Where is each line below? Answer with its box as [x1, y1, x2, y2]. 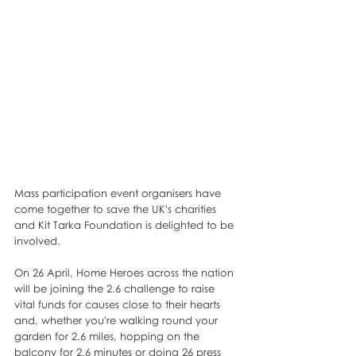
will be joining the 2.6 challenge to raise [14, 281, 218, 295]
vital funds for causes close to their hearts [14, 297, 223, 311]
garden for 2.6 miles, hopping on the [14, 329, 203, 342]
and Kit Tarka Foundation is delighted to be [14, 218, 237, 231]
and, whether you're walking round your [14, 313, 221, 327]
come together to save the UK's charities [14, 202, 219, 215]
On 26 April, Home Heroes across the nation [14, 265, 237, 279]
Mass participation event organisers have [14, 186, 224, 199]
